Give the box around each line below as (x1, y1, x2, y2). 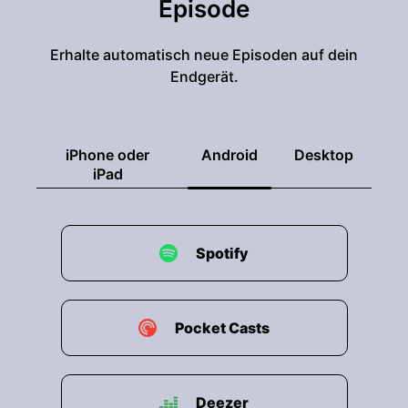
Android (201, 146, 258, 164)
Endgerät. (169, 67, 239, 86)
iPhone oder (66, 146, 149, 164)
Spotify (196, 244, 249, 262)
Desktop (294, 146, 353, 164)
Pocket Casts (175, 319, 270, 337)
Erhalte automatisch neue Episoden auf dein (50, 46, 358, 64)
